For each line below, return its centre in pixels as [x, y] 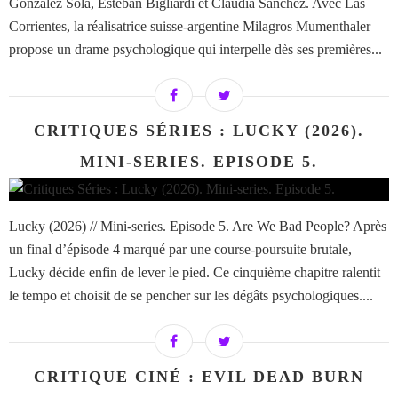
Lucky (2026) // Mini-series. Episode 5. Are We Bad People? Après [198, 227]
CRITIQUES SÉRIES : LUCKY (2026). [199, 131]
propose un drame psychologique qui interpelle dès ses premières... [195, 50]
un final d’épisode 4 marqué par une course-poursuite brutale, [180, 250]
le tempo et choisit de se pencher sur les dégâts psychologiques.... [191, 296]
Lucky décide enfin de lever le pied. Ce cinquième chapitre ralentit [195, 273]
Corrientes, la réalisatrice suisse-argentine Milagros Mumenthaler [190, 27]
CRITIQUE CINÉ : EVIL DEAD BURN [199, 377]
